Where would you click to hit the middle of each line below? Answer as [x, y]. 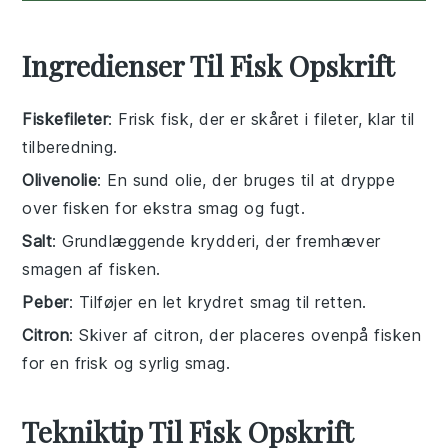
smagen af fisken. [91, 268]
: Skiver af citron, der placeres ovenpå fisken [245, 334]
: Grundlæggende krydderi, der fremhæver [216, 240]
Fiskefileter [65, 118]
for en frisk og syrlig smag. [126, 362]
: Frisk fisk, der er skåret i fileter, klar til [261, 118]
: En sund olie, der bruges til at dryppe [246, 179]
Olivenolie [60, 179]
